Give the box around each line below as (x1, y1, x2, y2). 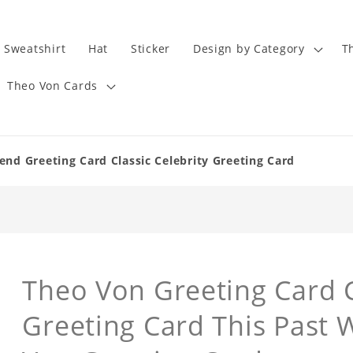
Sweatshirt (4, 41, 66, 57)
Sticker (130, 41, 171, 57)
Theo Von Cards (6, 78, 98, 94)
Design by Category (192, 41, 305, 57)
